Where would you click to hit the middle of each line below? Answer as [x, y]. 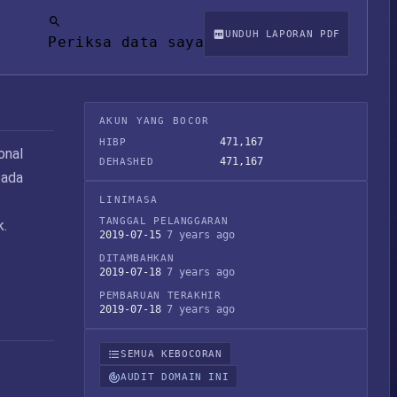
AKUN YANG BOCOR [155, 121]
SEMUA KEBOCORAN [171, 354]
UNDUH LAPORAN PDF [282, 34]
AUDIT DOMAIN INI [175, 377]
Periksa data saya [126, 42]
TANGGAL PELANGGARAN [164, 221]
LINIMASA [129, 200]
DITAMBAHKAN [137, 258]
